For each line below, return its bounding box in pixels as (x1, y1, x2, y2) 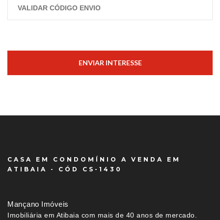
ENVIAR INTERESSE (78, 58, 142, 67)
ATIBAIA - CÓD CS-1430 (7, 165, 122, 173)
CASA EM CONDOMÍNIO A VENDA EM (7, 156, 181, 164)
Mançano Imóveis (7, 200, 69, 209)
